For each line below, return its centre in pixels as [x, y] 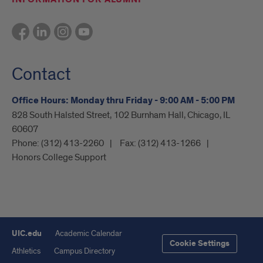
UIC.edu [27, 234]
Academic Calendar [89, 234]
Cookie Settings [200, 244]
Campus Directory [85, 251]
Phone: [26, 144]
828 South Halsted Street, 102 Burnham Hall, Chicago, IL [121, 115]
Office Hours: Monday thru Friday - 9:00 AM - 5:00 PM [123, 101]
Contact [41, 75]
